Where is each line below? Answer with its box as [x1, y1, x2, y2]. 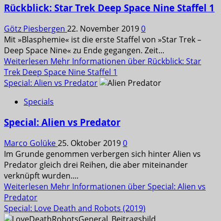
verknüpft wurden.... [4, 170, 78, 182]
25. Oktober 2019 [58, 138, 123, 149]
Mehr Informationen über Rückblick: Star [50, 55, 201, 67]
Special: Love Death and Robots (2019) [4, 203, 146, 214]
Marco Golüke [4, 138, 58, 149]
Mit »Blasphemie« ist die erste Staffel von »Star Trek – [4, 34, 201, 45]
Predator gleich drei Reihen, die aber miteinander [4, 159, 188, 171]
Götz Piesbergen [4, 23, 67, 34]
